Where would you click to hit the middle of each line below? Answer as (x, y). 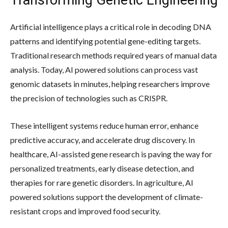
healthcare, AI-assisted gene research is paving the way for (111, 154)
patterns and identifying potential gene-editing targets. (105, 41)
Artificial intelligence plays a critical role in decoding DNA (111, 26)
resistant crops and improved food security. (85, 211)
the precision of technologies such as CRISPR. (89, 98)
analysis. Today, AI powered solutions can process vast (104, 69)
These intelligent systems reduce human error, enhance (104, 125)
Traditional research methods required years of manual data (113, 55)
